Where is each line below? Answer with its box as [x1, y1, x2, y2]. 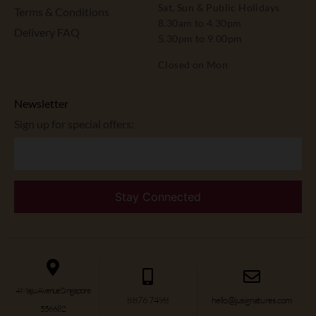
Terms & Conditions [14, 5, 109, 18]
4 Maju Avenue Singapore [15, 284, 91, 296]
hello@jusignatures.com [212, 293, 292, 305]
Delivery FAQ [14, 25, 80, 39]
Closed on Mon [158, 58, 229, 71]
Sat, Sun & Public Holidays [158, 1, 280, 14]
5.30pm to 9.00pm [158, 32, 243, 45]
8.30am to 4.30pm [158, 17, 242, 30]
